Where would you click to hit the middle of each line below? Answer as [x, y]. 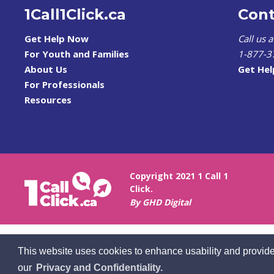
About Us [46, 69]
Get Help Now [57, 39]
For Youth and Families [77, 54]
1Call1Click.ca [76, 14]
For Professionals [65, 84]
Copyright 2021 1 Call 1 [179, 176]
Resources [48, 100]
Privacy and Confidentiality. [99, 267]
